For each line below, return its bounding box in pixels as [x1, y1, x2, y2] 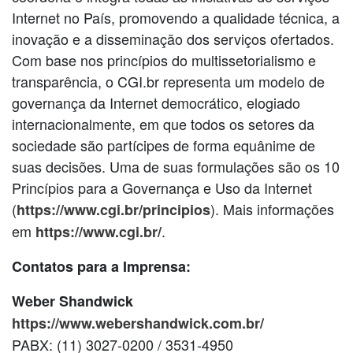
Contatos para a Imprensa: [12, 255, 191, 277]
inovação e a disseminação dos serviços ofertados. [12, 28, 334, 49]
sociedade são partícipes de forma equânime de [12, 134, 315, 155]
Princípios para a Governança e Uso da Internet [12, 176, 312, 198]
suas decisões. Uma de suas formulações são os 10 [12, 155, 340, 176]
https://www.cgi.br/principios [17, 199, 210, 220]
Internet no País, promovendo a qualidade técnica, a [12, 6, 340, 28]
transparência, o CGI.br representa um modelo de [12, 70, 325, 91]
